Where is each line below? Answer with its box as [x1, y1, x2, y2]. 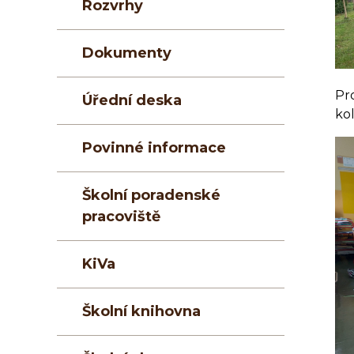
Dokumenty [82, 44, 171, 62]
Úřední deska [82, 92, 182, 110]
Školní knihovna [82, 303, 201, 321]
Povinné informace [82, 139, 226, 157]
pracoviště [82, 208, 160, 226]
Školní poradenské [82, 186, 220, 205]
